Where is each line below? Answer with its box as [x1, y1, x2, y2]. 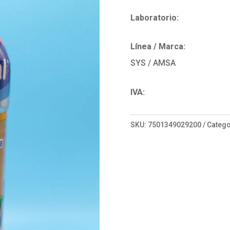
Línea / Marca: [130, 42, 185, 52]
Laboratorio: [130, 12, 179, 23]
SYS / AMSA [130, 58, 176, 68]
